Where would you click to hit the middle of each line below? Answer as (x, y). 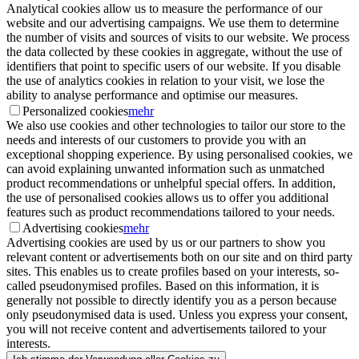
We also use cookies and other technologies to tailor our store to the (176, 126)
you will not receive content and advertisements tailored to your (166, 329)
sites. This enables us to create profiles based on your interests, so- (173, 272)
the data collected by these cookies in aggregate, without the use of (174, 52)
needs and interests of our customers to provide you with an (156, 140)
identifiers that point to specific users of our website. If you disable (173, 67)
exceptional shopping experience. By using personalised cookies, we (179, 155)
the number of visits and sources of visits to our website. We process (178, 38)
